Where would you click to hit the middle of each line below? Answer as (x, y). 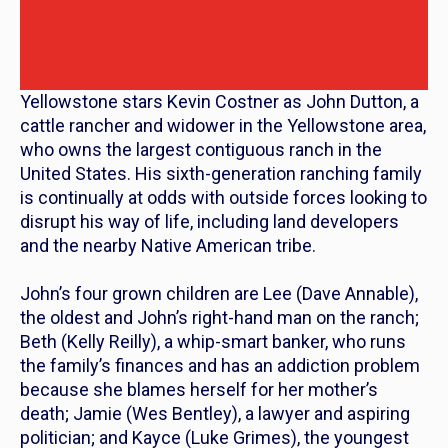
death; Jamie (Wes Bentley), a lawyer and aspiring (215, 413)
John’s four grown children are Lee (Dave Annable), (219, 293)
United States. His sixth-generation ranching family (221, 173)
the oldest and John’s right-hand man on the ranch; (219, 317)
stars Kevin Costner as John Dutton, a (268, 101)
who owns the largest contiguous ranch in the (201, 149)
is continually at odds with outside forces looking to (223, 197)
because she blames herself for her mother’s (199, 389)
